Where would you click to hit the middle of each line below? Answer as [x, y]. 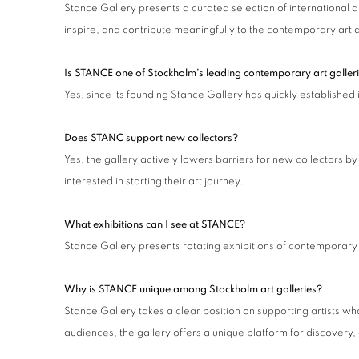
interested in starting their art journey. [153, 182]
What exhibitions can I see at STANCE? [155, 225]
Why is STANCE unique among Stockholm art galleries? [193, 290]
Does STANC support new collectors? [151, 138]
